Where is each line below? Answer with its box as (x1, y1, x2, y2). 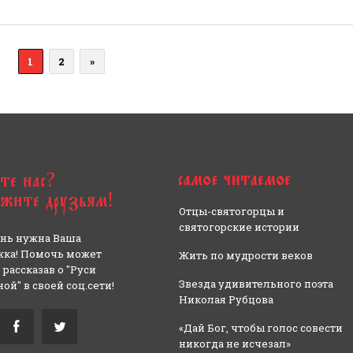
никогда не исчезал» (178, 336, 291, 351)
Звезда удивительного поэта (178, 277, 333, 292)
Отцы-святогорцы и (178, 204, 284, 219)
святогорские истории (178, 220, 299, 235)
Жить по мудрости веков (178, 248, 313, 263)
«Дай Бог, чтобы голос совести (178, 321, 343, 336)
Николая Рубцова (178, 292, 273, 307)
